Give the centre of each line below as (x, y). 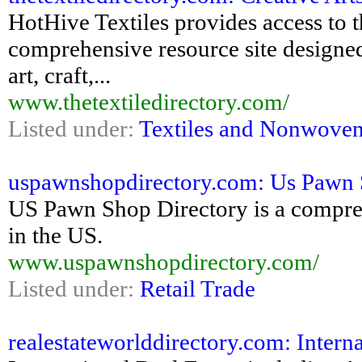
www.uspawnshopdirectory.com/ (164, 262)
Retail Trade (198, 288)
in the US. (55, 235)
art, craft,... (59, 75)
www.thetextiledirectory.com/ (149, 102)
